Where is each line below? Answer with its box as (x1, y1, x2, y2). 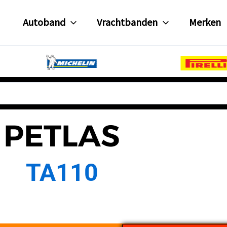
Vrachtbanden (97, 16, 158, 29)
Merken (189, 16, 221, 29)
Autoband (23, 16, 66, 29)
